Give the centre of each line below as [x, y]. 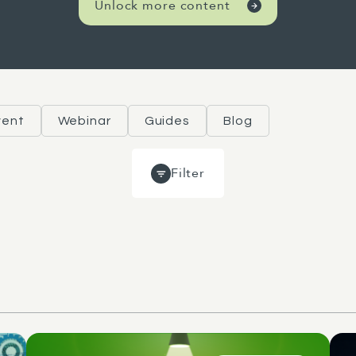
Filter [188, 173]
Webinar [84, 121]
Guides [167, 121]
